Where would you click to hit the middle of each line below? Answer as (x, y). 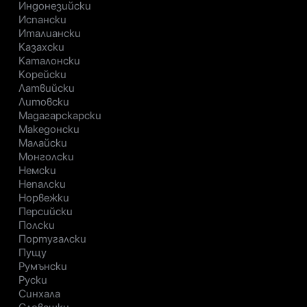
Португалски (52, 239)
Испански (42, 20)
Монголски (46, 157)
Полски (37, 225)
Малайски (43, 143)
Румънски (43, 267)
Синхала (39, 294)
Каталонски (49, 61)
